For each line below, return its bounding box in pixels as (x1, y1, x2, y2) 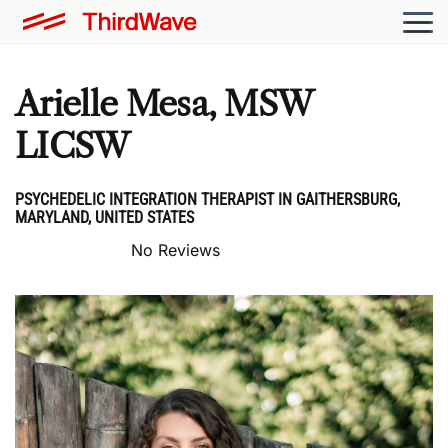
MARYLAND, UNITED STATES (15, 207, 194, 227)
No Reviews (131, 239, 220, 260)
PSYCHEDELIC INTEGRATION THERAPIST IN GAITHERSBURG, (15, 189, 400, 209)
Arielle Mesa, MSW (15, 83, 313, 125)
